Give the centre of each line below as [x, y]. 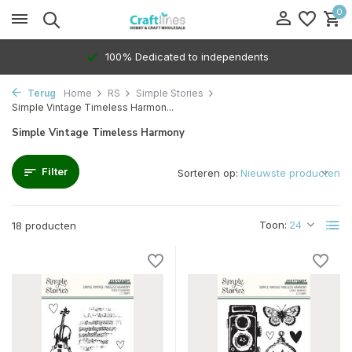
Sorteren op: [208, 173]
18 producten [44, 225]
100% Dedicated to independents [185, 57]
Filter [55, 171]
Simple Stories [170, 93]
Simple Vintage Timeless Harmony [98, 133]
